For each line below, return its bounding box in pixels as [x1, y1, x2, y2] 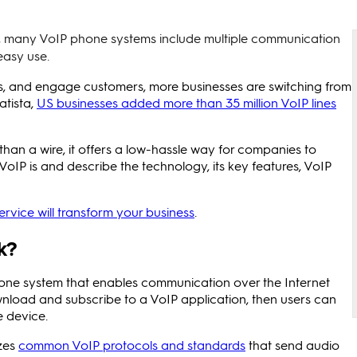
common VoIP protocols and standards [18, 335, 245, 353]
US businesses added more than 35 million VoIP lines [37, 94, 336, 111]
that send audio [245, 335, 339, 353]
